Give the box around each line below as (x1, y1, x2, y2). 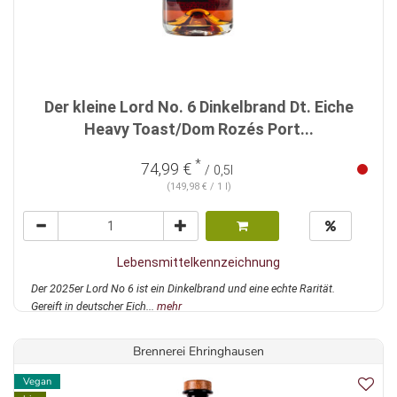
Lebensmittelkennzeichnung (117, 255, 280, 270)
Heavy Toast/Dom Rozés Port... (83, 120, 314, 139)
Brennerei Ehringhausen (133, 343, 264, 361)
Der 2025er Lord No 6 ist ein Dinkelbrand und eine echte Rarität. (31, 282, 335, 296)
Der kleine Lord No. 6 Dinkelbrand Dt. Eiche (43, 97, 354, 117)
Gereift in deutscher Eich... (31, 300, 157, 314)
